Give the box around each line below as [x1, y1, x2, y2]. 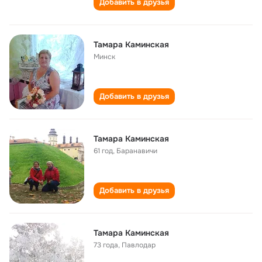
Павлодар [122, 240, 156, 250]
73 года [94, 240, 118, 250]
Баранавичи [116, 146, 157, 156]
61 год [94, 146, 113, 156]
